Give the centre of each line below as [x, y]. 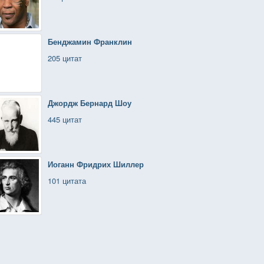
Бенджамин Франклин [90, 42]
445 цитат [65, 119]
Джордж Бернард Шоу [90, 103]
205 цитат [65, 58]
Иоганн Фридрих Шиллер [96, 164]
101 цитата [67, 181]
